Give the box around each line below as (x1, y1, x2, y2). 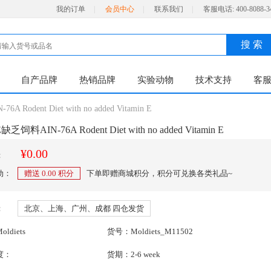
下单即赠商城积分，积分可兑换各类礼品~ (87, 169, 232, 178)
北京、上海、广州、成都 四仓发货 (24, 204, 144, 213)
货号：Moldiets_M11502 (107, 227, 193, 236)
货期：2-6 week (107, 250, 160, 259)
